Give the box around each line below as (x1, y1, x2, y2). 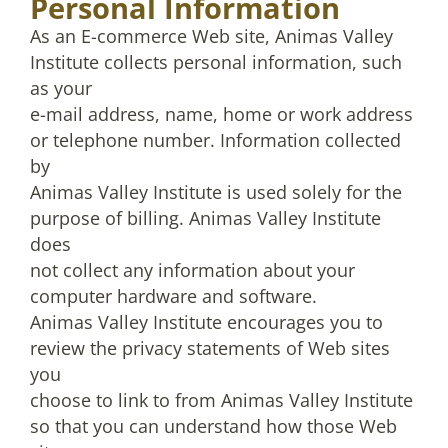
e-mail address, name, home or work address (30, 102, 413, 126)
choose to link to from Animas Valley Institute (30, 388, 413, 412)
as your (30, 76, 92, 100)
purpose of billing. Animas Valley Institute (30, 206, 381, 230)
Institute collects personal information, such (30, 50, 402, 74)
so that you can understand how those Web (30, 414, 397, 438)
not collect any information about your (30, 258, 355, 282)
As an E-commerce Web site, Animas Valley (30, 24, 393, 48)
